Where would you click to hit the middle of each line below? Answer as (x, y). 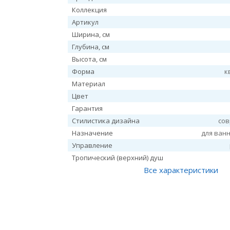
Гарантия (88, 108)
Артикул (85, 22)
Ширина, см (91, 34)
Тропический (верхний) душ (118, 158)
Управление (92, 145)
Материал (89, 84)
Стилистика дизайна (106, 121)
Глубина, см (91, 47)
